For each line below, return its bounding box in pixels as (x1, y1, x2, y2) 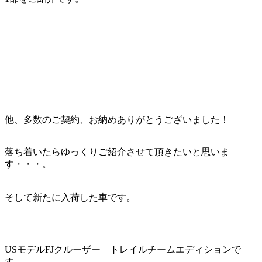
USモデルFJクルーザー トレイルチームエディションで (5, 244, 241, 255)
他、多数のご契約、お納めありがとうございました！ (5, 115, 229, 125)
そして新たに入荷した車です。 (5, 192, 136, 203)
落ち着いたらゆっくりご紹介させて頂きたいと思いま (5, 147, 229, 157)
